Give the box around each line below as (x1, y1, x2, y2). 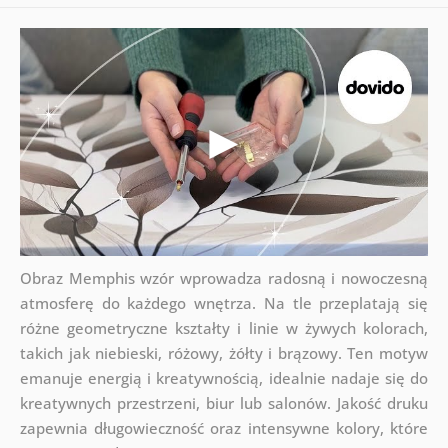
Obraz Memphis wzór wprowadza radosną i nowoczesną (19, 268, 429, 289)
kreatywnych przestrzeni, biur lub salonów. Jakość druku (19, 393, 429, 414)
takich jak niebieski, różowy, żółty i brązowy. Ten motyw (19, 343, 429, 364)
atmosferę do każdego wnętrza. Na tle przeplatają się (19, 293, 429, 314)
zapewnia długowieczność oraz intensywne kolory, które (19, 418, 429, 439)
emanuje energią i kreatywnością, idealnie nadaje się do (19, 368, 429, 389)
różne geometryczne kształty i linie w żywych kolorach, (19, 318, 429, 339)
